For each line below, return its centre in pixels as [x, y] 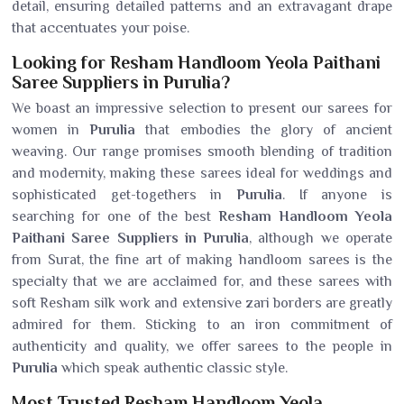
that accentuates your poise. [101, 28]
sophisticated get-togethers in [124, 195]
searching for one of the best [115, 216]
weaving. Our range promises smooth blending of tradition [202, 151]
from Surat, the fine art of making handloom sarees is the [202, 260]
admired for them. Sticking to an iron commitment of [202, 325]
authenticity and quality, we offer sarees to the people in [202, 346]
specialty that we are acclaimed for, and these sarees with [202, 281]
